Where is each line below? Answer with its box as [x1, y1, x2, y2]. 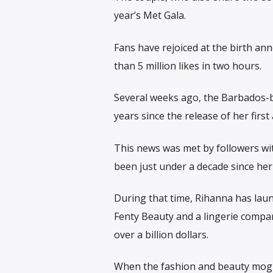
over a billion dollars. [113, 227, 208, 241]
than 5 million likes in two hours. [113, 58, 261, 73]
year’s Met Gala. [113, 9, 186, 23]
